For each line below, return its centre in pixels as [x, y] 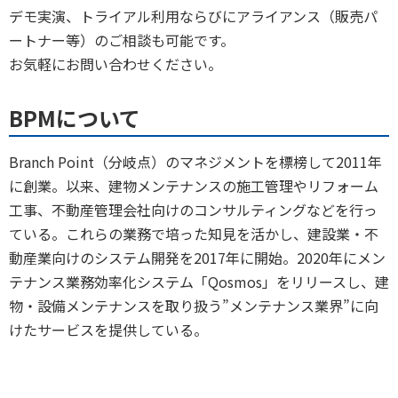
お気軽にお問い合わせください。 [115, 64]
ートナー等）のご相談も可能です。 [122, 40]
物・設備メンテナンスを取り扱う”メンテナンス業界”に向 [194, 306]
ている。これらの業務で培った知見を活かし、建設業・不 [194, 234]
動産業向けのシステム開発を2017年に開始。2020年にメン [197, 258]
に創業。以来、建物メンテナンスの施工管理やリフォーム [194, 186]
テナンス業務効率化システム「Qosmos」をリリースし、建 [199, 282]
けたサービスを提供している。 [108, 330]
